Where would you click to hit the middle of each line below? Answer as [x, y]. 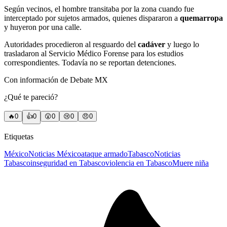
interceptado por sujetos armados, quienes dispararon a [92, 18]
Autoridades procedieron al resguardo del [71, 45]
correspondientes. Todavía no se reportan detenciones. [90, 63]
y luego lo [183, 45]
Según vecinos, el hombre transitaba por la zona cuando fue [99, 9]
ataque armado [104, 154]
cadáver [153, 45]
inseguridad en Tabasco [68, 163]
